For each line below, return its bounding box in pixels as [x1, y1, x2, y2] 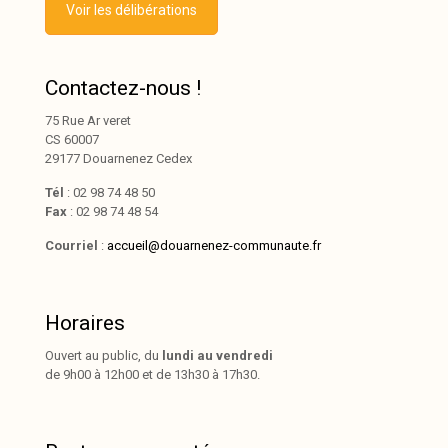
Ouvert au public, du [45, 347, 162, 363]
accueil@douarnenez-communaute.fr [107, 237, 321, 253]
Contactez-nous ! [45, 75, 201, 100]
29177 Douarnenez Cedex [45, 150, 192, 166]
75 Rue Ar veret [45, 112, 131, 128]
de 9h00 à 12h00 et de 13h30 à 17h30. [45, 366, 260, 382]
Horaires [45, 310, 125, 335]
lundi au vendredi [162, 347, 273, 363]
